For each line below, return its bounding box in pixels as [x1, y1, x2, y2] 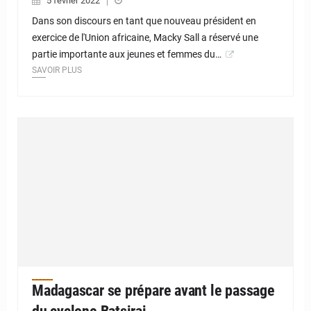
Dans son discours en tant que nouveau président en [32, 15, 256, 26]
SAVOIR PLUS [32, 65, 82, 75]
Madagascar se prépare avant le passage [32, 281, 275, 299]
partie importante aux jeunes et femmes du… [32, 48, 221, 60]
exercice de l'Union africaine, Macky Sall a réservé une [32, 31, 258, 43]
